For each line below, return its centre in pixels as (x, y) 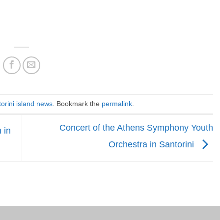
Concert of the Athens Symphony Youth (136, 128)
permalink (117, 104)
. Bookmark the (77, 104)
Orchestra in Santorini (152, 144)
